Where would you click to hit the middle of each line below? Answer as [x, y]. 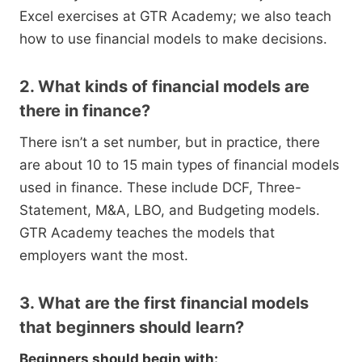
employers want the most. [104, 256]
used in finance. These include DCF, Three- [160, 188]
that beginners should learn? [132, 328]
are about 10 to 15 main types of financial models [179, 165]
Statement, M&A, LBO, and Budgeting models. [170, 210]
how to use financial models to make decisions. [173, 39]
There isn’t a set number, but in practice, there [170, 143]
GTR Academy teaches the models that [147, 233]
